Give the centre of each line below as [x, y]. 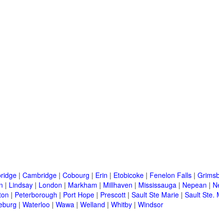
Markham [83, 185]
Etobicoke [129, 175]
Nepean [195, 185]
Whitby [121, 205]
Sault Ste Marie [155, 195]
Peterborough [36, 195]
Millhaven [118, 185]
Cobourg [76, 175]
